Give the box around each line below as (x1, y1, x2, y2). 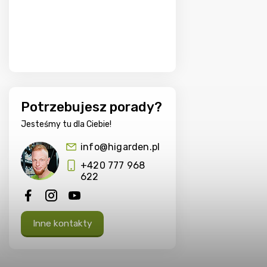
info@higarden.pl (80, 141, 160, 153)
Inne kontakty (33, 218, 92, 229)
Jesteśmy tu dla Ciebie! (21, 119, 111, 130)
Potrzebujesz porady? (21, 99, 162, 116)
